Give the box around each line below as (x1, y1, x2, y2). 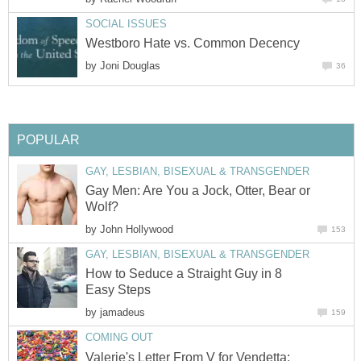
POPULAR (17, 132, 80, 147)
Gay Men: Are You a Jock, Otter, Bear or (85, 183, 310, 197)
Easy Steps (85, 283, 151, 297)
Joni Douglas (100, 60, 160, 73)
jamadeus (100, 306, 145, 319)
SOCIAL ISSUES (85, 17, 167, 30)
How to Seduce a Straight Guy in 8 (85, 267, 282, 281)
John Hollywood (100, 223, 173, 236)
